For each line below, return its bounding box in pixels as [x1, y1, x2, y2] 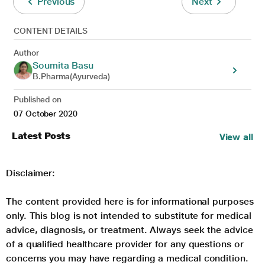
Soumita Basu [33, 60, 94, 72]
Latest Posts [12, 130, 70, 142]
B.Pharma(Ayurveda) [33, 72, 110, 82]
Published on [14, 95, 62, 105]
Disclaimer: [6, 167, 56, 179]
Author [14, 48, 39, 58]
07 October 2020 [14, 109, 77, 119]
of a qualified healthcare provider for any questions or [6, 238, 244, 250]
